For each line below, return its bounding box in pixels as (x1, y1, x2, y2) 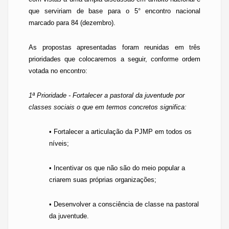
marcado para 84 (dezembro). (29, 19, 116, 27)
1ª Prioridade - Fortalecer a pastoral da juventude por (29, 91, 185, 99)
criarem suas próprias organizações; (49, 176, 156, 184)
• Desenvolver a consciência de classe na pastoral (49, 200, 199, 208)
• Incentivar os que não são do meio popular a (49, 164, 185, 172)
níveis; (49, 140, 69, 147)
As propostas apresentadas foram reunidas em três (29, 43, 200, 51)
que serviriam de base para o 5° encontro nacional (29, 7, 200, 15)
